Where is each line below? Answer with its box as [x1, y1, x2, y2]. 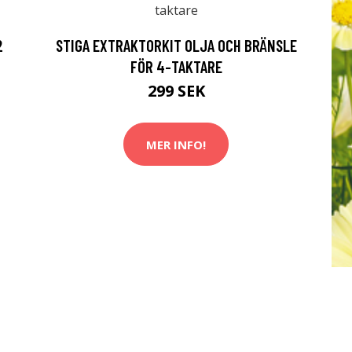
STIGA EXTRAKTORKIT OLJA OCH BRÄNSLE [55, 35, 297, 55]
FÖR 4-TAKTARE [130, 57, 222, 76]
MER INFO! [146, 136, 206, 152]
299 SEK [147, 80, 205, 101]
